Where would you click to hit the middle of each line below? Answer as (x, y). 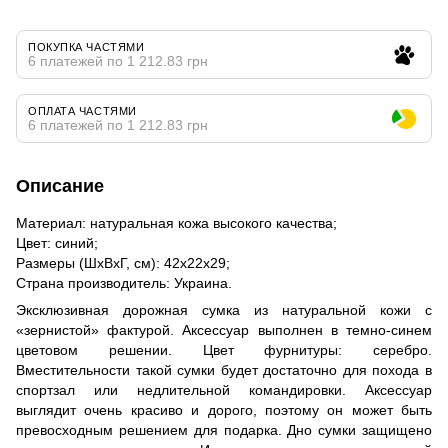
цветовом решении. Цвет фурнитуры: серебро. (224, 349)
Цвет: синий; (57, 242)
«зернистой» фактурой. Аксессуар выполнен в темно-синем (224, 329)
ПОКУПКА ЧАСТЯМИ (86, 46)
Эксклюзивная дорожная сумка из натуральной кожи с (224, 309)
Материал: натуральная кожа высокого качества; (176, 222)
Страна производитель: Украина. (124, 282)
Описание (60, 185)
